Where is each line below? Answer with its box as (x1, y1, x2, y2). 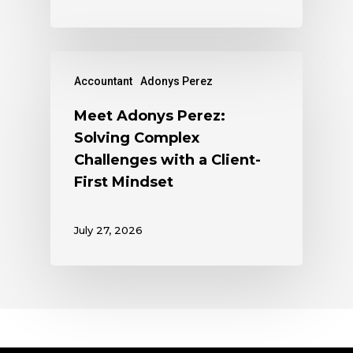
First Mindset (74, 173, 173, 191)
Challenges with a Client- (74, 150, 261, 169)
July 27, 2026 (74, 224, 143, 237)
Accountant (74, 74, 132, 87)
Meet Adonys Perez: (74, 106, 225, 124)
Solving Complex (74, 128, 199, 147)
